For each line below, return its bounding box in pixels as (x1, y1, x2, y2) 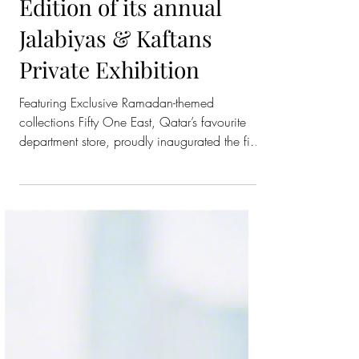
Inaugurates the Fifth (19, 185, 230, 215)
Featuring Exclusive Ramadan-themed (19, 318, 214, 336)
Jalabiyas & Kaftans (19, 248, 212, 277)
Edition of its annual (19, 216, 222, 246)
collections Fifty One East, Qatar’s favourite (19, 337, 246, 355)
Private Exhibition (19, 279, 200, 309)
